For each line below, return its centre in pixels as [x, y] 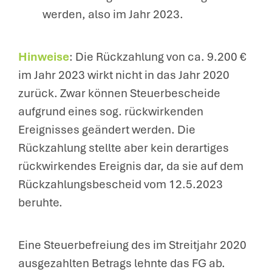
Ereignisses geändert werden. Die [107, 130]
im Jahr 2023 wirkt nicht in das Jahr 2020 [124, 75]
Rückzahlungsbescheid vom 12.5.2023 [121, 184]
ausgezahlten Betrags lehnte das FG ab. [122, 263]
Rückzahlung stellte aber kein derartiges [124, 148]
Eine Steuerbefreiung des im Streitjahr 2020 [132, 245]
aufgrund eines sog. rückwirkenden [111, 111]
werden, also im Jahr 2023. [113, 14]
